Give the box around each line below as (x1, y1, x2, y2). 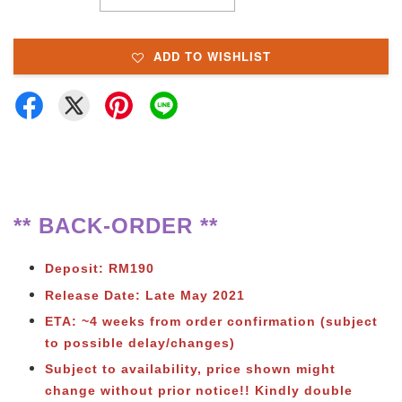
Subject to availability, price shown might (45, 362, 336, 376)
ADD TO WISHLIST (153, 48, 271, 66)
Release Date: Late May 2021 (45, 287, 245, 302)
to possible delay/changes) (45, 335, 235, 350)
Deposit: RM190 (45, 261, 154, 276)
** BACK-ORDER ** (13, 214, 218, 239)
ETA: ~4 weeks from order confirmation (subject (45, 313, 378, 328)
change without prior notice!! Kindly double (45, 383, 353, 398)
